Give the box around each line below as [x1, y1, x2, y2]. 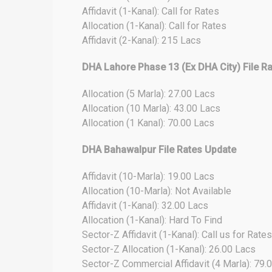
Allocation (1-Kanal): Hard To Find [82, 214, 222, 226]
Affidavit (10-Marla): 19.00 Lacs [82, 171, 214, 182]
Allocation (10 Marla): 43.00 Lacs [82, 103, 220, 114]
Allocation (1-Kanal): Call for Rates [82, 20, 226, 32]
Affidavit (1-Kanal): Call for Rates [82, 5, 219, 17]
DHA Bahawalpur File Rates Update [82, 144, 236, 155]
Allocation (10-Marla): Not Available [82, 185, 231, 197]
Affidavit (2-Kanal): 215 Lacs [82, 35, 201, 46]
